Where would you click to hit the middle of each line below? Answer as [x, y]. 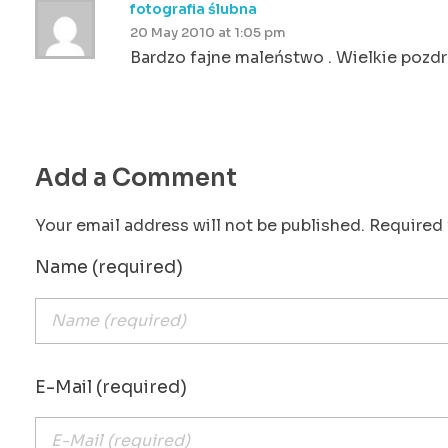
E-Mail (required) [111, 386]
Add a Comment [136, 177]
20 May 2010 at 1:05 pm [208, 32]
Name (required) [109, 267]
